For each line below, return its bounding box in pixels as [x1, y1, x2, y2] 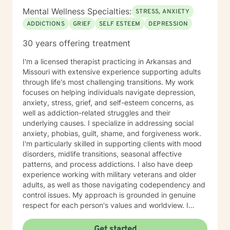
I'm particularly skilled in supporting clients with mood [23, 139, 202, 148]
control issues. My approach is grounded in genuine [23, 190, 72, 199]
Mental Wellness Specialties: [23, 6, 131, 16]
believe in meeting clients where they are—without [23, 211, 191, 220]
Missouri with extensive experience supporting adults [23, 67, 201, 76]
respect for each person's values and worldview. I [23, 201, 188, 209]
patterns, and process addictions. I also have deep [23, 160, 193, 168]
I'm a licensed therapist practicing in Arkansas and [23, 57, 191, 66]
